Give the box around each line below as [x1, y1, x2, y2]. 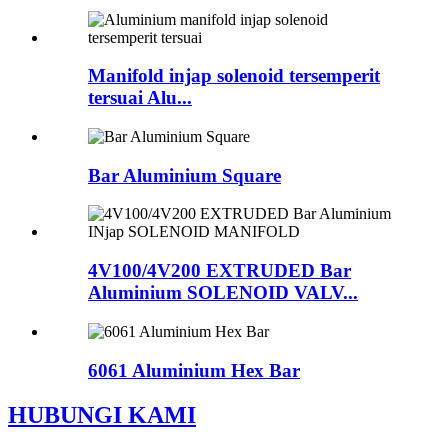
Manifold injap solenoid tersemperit [88, 65, 380, 87]
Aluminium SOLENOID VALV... [88, 282, 358, 304]
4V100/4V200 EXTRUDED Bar [88, 260, 351, 282]
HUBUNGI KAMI [8, 401, 196, 428]
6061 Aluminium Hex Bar [88, 359, 300, 381]
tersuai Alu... [88, 87, 192, 109]
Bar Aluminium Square [88, 164, 281, 186]
